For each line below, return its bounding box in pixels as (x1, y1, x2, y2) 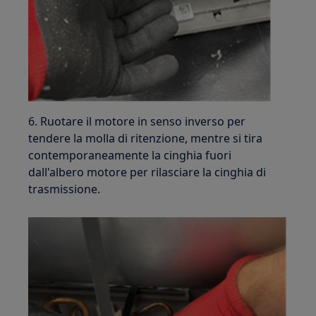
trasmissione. (28, 181, 101, 197)
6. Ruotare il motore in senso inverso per (28, 113, 246, 129)
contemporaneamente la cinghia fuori (28, 147, 232, 163)
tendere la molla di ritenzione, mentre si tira (28, 130, 263, 146)
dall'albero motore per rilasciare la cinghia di (28, 164, 267, 180)
